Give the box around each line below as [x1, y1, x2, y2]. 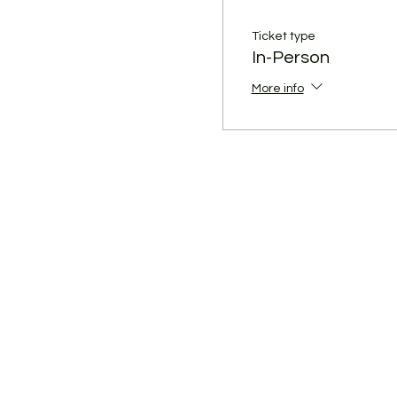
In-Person [251, 49, 330, 66]
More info [251, 82, 304, 95]
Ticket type [251, 30, 315, 43]
